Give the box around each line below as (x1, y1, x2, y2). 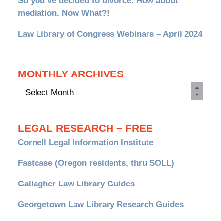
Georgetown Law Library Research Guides (17, 200, 184, 210)
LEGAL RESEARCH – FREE (17, 122, 153, 135)
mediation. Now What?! (17, 8, 110, 18)
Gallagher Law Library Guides (17, 179, 135, 189)
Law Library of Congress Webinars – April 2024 (17, 29, 202, 39)
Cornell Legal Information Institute (17, 138, 153, 147)
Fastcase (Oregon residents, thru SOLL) (17, 158, 174, 168)
